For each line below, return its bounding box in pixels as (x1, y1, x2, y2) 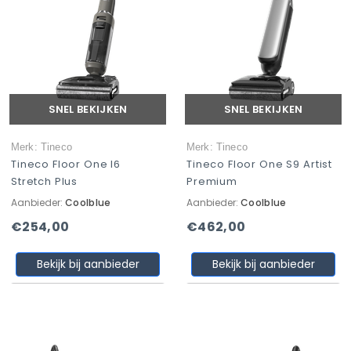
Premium (186, 174, 237, 189)
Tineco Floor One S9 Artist (186, 157, 333, 172)
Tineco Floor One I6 (11, 157, 121, 172)
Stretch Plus (11, 174, 78, 189)
